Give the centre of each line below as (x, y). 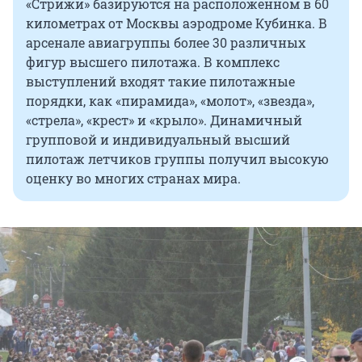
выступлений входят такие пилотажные (160, 82)
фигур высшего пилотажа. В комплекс (153, 62)
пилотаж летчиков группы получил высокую (177, 159)
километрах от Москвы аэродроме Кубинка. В (177, 23)
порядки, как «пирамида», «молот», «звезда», (170, 101)
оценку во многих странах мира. (133, 179)
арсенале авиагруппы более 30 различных (166, 43)
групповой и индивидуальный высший (158, 140)
